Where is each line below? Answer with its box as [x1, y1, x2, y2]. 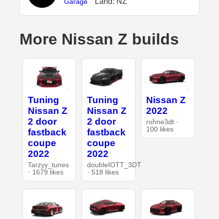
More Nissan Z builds [20, 30, 179, 48]
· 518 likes [87, 168, 119, 176]
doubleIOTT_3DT [87, 161, 141, 169]
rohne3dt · [146, 118, 179, 126]
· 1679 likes [27, 168, 64, 176]
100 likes [146, 125, 174, 133]
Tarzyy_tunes [27, 161, 69, 169]
